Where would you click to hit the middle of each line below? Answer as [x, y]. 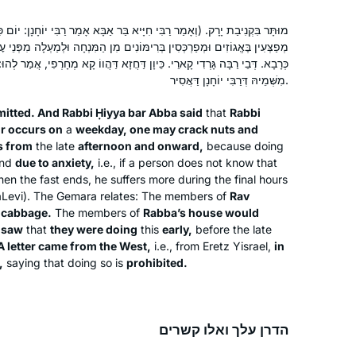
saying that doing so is [65, 262]
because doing [244, 145]
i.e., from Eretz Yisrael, [213, 246]
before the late [232, 229]
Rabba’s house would [201, 212]
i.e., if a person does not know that [186, 162]
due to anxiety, [55, 162]
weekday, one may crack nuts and [167, 129]
